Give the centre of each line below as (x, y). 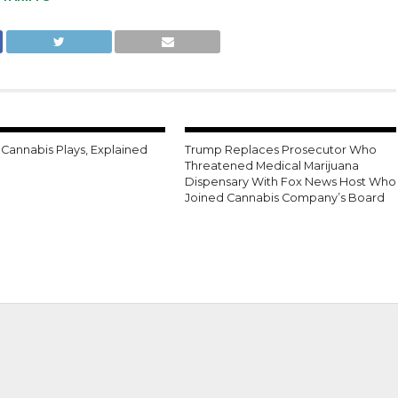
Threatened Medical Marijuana (272, 166)
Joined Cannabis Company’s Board (285, 198)
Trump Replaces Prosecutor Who (281, 150)
